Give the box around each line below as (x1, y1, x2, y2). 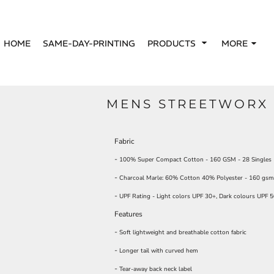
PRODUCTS (147, 37, 198, 49)
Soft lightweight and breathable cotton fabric (119, 228, 246, 237)
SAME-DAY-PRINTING (42, 37, 135, 49)
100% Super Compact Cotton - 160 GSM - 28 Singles (119, 155, 272, 164)
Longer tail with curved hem (119, 246, 198, 255)
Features (114, 209, 143, 219)
